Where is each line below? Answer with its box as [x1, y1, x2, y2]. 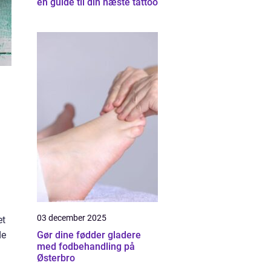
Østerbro [37, 252, 75, 264]
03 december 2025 [37, 213, 106, 223]
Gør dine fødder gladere [37, 229, 141, 241]
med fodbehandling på [37, 241, 135, 252]
